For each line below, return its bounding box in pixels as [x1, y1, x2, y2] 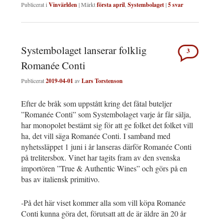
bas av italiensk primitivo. [21, 174, 100, 185]
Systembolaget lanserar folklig [21, 43, 147, 57]
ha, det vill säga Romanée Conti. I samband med [21, 131, 170, 141]
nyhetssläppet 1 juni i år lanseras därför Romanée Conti [21, 141, 192, 152]
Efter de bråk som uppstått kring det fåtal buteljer [21, 98, 172, 109]
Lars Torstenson [82, 77, 123, 85]
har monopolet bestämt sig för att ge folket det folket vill [21, 120, 193, 131]
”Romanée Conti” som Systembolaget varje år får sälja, [21, 109, 191, 120]
